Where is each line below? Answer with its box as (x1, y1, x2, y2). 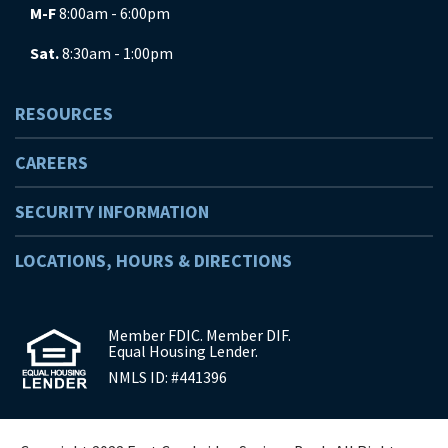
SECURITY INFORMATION (15, 199, 209, 223)
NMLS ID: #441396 (107, 367, 227, 388)
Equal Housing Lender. (107, 341, 258, 362)
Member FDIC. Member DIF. (107, 325, 291, 346)
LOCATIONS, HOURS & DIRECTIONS (15, 248, 292, 272)
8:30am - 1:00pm (59, 42, 173, 63)
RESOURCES (15, 101, 113, 125)
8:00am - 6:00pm (56, 2, 170, 23)
